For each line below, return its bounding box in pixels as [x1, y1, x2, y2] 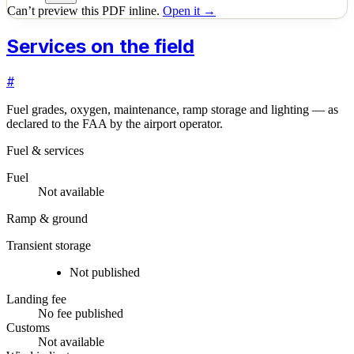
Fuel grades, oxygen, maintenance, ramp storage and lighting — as [6, 102, 338, 116]
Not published [70, 265, 140, 279]
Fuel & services [6, 143, 84, 157]
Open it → [163, 4, 216, 17]
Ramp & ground [6, 211, 88, 225]
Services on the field [6, 34, 194, 58]
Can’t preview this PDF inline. [7, 4, 160, 17]
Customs [6, 320, 50, 334]
